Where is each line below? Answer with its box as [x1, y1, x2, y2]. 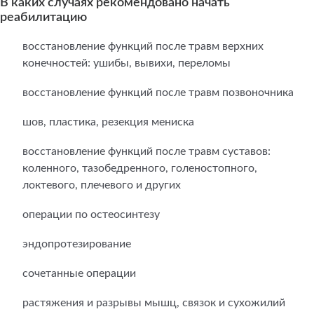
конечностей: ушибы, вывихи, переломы [22, 57, 231, 69]
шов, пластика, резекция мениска [22, 116, 194, 128]
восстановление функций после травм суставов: [22, 146, 271, 157]
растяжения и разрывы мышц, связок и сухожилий [22, 297, 285, 308]
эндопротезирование [22, 238, 131, 250]
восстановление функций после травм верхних [22, 41, 264, 52]
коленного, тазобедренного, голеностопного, [22, 163, 257, 174]
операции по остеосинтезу [22, 209, 160, 220]
